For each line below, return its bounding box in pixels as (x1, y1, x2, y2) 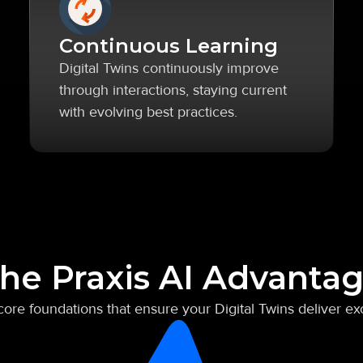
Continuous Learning (59, 34, 278, 58)
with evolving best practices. (59, 103, 237, 121)
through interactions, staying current (59, 81, 287, 99)
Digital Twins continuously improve (59, 59, 279, 77)
